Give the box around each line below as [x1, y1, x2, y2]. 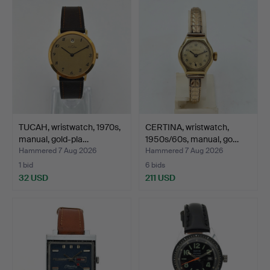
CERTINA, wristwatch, [145, 121, 229, 133]
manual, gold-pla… [19, 133, 89, 145]
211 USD [145, 172, 175, 183]
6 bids [145, 160, 165, 170]
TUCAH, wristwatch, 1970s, [19, 121, 121, 133]
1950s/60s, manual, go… [145, 133, 239, 145]
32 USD [19, 172, 48, 183]
